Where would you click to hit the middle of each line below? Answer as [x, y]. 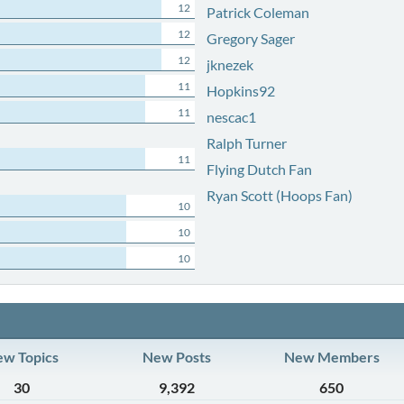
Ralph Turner [246, 143]
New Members [331, 357]
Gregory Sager [250, 38]
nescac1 [231, 117]
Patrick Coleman [257, 12]
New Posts [177, 357]
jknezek [230, 64]
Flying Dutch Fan [259, 169]
